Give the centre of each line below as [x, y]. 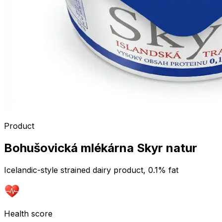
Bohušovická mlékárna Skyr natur [101, 148]
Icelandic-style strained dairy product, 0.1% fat [91, 170]
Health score [28, 213]
